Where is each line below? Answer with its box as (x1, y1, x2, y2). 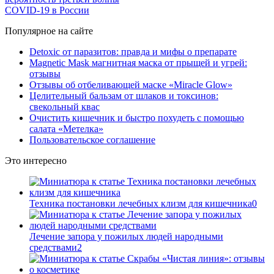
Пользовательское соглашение (29, 135, 155, 146)
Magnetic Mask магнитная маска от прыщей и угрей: (29, 57, 247, 68)
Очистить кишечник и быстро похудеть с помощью (29, 113, 244, 124)
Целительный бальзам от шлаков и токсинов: (29, 91, 218, 102)
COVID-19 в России (5, 5, 89, 16)
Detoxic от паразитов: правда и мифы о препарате (29, 46, 237, 57)
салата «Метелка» (29, 124, 103, 135)
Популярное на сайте (5, 26, 93, 37)
